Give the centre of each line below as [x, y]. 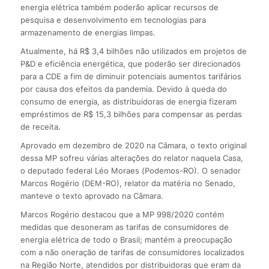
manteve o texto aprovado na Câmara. [92, 196]
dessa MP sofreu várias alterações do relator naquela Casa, [131, 158]
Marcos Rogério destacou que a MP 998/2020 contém [122, 215]
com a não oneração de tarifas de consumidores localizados [132, 252]
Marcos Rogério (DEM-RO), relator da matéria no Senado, [128, 183]
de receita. [40, 127]
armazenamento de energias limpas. [88, 33]
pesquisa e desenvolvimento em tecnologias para [113, 20]
